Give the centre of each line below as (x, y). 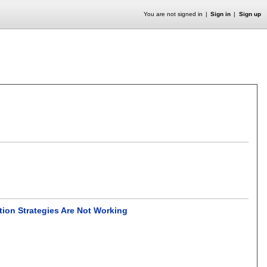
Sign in (221, 14)
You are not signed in (173, 14)
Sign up (250, 14)
